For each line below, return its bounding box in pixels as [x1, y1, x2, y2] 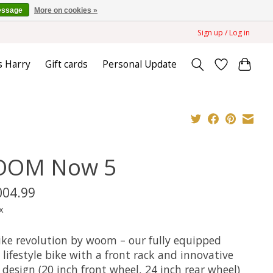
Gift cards [45, 58, 88, 71]
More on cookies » [34, 6, 97, 15]
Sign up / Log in [197, 27, 250, 38]
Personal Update [102, 58, 177, 71]
